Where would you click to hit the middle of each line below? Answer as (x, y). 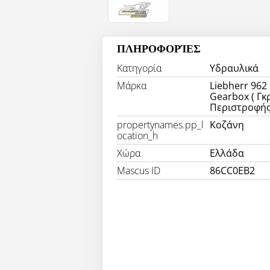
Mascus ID (139, 171)
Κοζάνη (227, 125)
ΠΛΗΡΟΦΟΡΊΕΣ (159, 49)
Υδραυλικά (234, 68)
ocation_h (137, 136)
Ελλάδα (227, 153)
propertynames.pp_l (160, 125)
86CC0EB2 (233, 171)
